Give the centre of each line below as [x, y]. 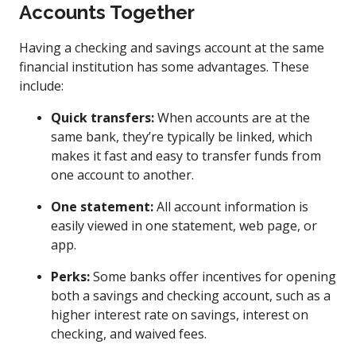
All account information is [231, 206]
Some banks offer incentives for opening [213, 276]
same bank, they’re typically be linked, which [182, 136]
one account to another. [124, 174]
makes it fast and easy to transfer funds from [186, 155]
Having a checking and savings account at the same [172, 47]
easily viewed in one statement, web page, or [184, 225]
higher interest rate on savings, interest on [180, 314]
